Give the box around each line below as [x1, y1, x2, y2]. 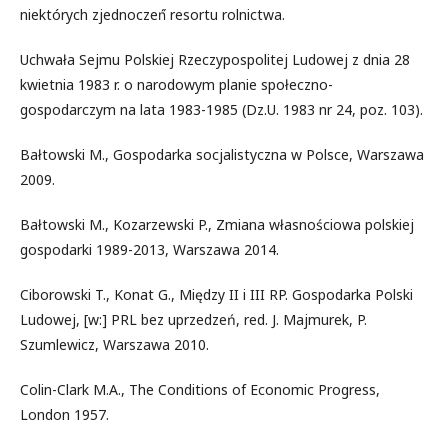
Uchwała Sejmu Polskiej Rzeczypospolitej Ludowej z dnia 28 [20, 49, 410, 69]
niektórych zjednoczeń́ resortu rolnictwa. [20, 4, 285, 24]
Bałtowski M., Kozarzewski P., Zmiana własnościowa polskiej [20, 214, 414, 234]
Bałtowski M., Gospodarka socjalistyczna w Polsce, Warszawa [20, 144, 424, 164]
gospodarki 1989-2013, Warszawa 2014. [20, 239, 279, 259]
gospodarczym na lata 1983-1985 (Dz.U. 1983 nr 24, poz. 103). [20, 99, 423, 119]
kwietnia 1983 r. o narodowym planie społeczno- [20, 74, 333, 94]
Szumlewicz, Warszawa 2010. [20, 334, 209, 354]
